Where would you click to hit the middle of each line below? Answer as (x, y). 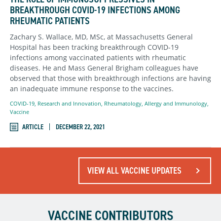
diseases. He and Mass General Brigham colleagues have (104, 68)
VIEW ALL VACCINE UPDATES (134, 170)
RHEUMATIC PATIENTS (50, 21)
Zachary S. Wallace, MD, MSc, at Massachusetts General (101, 37)
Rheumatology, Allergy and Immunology (156, 104)
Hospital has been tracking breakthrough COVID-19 (94, 47)
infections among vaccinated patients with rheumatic (98, 58)
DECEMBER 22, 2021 (80, 127)
